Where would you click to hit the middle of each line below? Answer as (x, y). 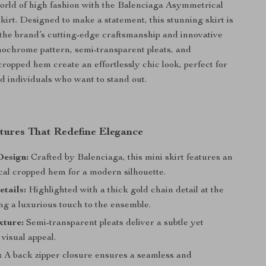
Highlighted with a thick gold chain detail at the (125, 191)
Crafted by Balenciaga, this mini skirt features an (131, 158)
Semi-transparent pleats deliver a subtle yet (114, 223)
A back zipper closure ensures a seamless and (97, 256)
